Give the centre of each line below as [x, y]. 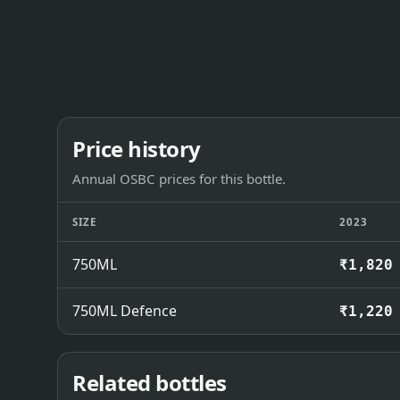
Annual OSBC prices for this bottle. [179, 178]
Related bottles [150, 383]
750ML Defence [125, 310]
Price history [137, 148]
